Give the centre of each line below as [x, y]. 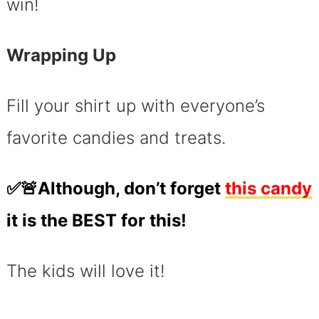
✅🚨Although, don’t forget [115, 188]
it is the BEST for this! [96, 220]
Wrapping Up [61, 55]
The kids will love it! [85, 271]
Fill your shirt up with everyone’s [135, 105]
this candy [268, 188]
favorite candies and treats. [116, 137]
